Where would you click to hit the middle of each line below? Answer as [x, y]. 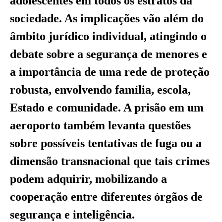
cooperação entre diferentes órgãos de [106, 196]
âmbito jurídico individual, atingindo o [108, 36]
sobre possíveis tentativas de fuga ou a [106, 143]
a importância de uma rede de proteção [110, 72]
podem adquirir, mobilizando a [88, 179]
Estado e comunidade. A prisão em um [107, 107]
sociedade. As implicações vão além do [107, 18]
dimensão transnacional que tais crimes [110, 161]
